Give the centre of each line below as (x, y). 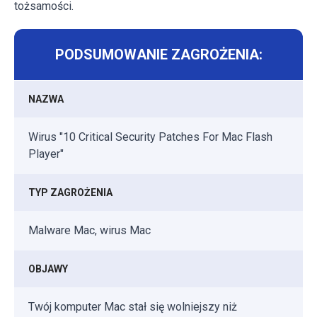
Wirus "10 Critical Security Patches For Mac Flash (150, 137)
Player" (46, 154)
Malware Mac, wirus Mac (90, 230)
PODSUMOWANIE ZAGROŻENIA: (158, 54)
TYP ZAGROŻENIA (70, 192)
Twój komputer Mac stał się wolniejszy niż (133, 306)
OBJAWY (48, 269)
